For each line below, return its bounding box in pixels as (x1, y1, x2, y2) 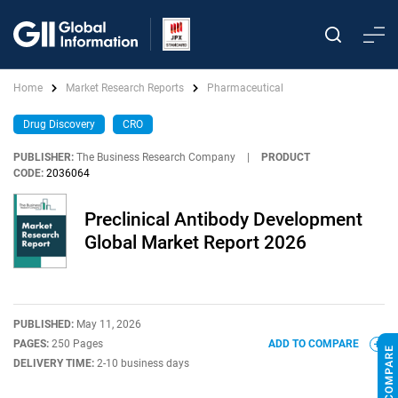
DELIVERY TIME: (13, 357, 97, 370)
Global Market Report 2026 (84, 232, 306, 253)
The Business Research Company (76, 151, 235, 163)
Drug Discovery (23, 118, 95, 131)
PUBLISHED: (13, 318, 76, 330)
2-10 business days (97, 357, 189, 370)
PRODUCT (261, 151, 310, 163)
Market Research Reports (66, 82, 184, 94)
